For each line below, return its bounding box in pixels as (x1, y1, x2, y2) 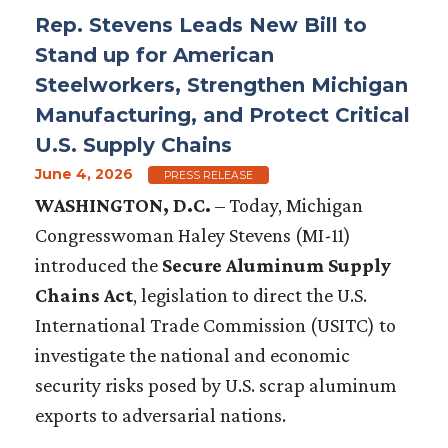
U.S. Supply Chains (35, 132, 232, 157)
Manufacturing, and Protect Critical (35, 102, 410, 127)
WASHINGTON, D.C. (35, 193, 215, 216)
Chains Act (35, 283, 133, 306)
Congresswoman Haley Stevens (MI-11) (35, 223, 351, 246)
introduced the (35, 253, 162, 276)
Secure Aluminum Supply (162, 253, 391, 276)
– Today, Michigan (215, 193, 363, 216)
